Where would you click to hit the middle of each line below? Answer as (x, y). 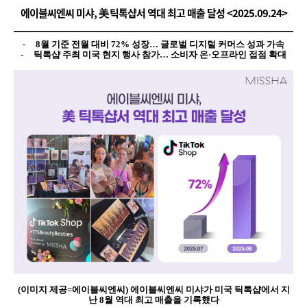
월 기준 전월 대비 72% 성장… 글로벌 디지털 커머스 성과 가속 (162, 44)
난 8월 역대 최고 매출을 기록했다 (153, 299)
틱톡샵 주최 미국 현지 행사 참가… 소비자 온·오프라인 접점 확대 (160, 54)
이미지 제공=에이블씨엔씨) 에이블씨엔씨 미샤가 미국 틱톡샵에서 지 (155, 289)
